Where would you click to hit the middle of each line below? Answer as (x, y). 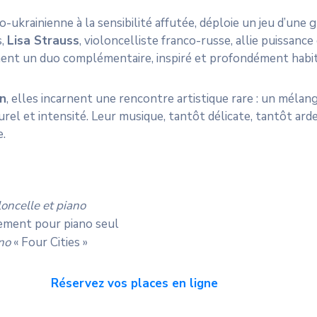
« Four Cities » (49, 242)
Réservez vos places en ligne (132, 283)
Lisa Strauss (43, 40)
